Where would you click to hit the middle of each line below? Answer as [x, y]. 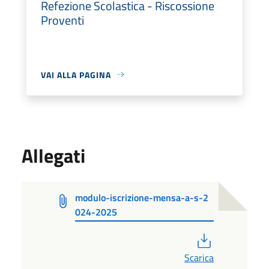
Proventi [62, 20]
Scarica [199, 257]
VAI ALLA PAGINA [76, 74]
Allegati [53, 155]
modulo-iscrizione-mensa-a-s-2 [142, 197]
